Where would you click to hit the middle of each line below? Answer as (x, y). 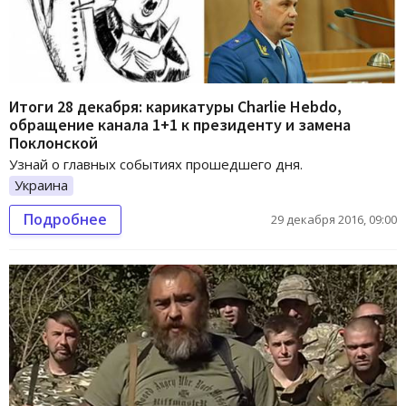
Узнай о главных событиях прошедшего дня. (156, 164)
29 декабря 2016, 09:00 (334, 219)
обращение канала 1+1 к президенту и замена (180, 125)
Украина (41, 185)
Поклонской (53, 143)
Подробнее (65, 219)
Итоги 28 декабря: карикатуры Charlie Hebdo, (175, 107)
